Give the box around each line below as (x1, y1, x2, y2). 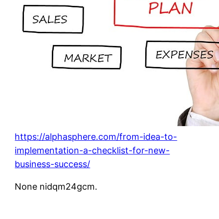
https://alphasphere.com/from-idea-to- (15, 131, 177, 142)
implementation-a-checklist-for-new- (15, 145, 170, 155)
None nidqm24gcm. (15, 181, 98, 192)
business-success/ (15, 158, 90, 169)
